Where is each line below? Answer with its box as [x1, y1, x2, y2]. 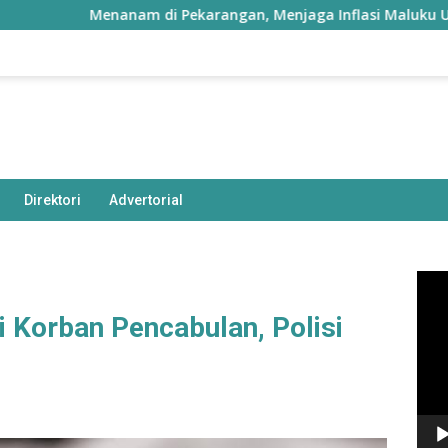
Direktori [24, 192, 81, 208]
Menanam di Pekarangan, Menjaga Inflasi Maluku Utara [23, 5, 416, 24]
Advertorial [109, 192, 183, 208]
